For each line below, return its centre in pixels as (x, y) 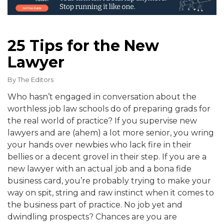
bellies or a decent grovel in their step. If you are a (107, 157)
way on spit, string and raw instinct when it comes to (111, 193)
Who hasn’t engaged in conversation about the (102, 97)
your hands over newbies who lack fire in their (99, 145)
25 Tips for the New (83, 46)
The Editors (35, 80)
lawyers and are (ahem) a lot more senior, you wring (111, 133)
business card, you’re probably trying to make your (109, 181)
